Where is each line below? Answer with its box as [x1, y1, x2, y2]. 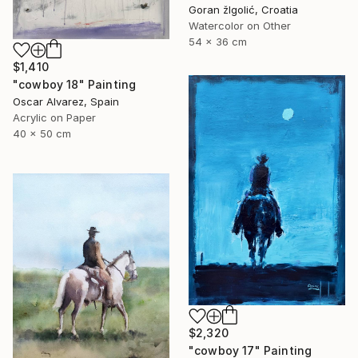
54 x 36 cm [189, 34, 247, 48]
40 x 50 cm [13, 127, 71, 141]
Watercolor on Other [189, 18, 291, 32]
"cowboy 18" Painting [13, 78, 137, 92]
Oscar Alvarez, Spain [13, 95, 119, 109]
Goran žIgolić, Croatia [189, 2, 298, 16]
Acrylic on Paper [13, 111, 96, 125]
